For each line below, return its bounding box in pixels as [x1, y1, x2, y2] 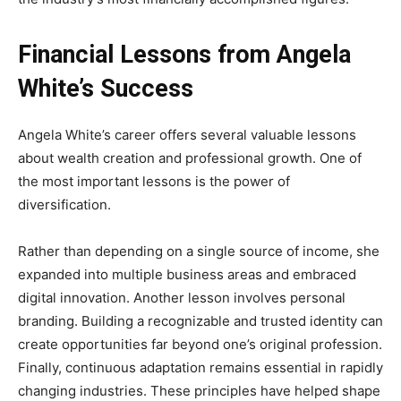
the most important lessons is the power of [18, 172, 290, 190]
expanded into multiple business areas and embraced [18, 265, 356, 283]
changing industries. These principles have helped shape [18, 381, 380, 399]
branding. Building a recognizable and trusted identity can [18, 311, 383, 329]
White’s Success [18, 73, 193, 103]
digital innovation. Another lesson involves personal [18, 288, 346, 306]
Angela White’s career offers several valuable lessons [18, 125, 356, 143]
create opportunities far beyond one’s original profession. [18, 335, 382, 353]
